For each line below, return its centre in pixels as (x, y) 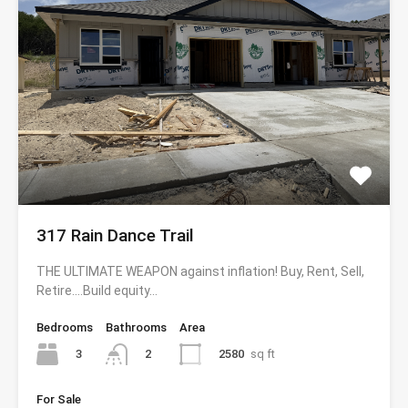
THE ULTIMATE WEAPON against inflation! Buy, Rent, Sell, (200, 272)
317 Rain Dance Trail (115, 236)
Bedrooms (65, 328)
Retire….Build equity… (97, 291)
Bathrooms (136, 328)
